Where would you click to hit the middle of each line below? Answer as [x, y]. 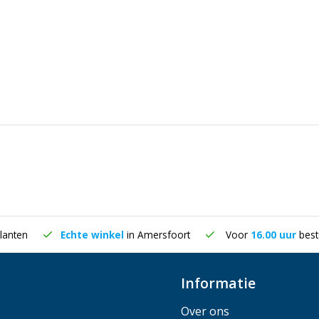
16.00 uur [275, 235]
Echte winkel [94, 235]
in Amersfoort [158, 235]
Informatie [218, 283]
